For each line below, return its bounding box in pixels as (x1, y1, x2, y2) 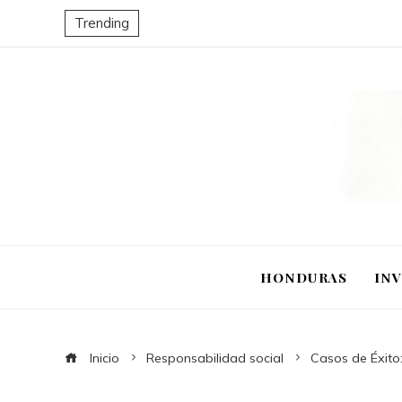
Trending (74, 14, 129, 31)
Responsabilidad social (146, 350, 284, 366)
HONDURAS (260, 267, 347, 286)
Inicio (86, 350, 119, 366)
